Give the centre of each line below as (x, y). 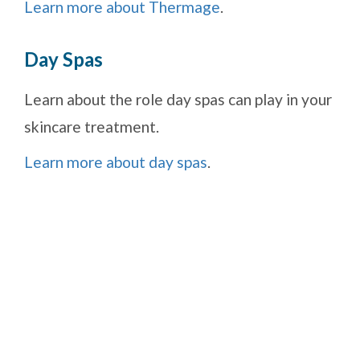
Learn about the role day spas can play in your (178, 100)
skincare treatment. (92, 127)
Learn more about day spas (116, 162)
